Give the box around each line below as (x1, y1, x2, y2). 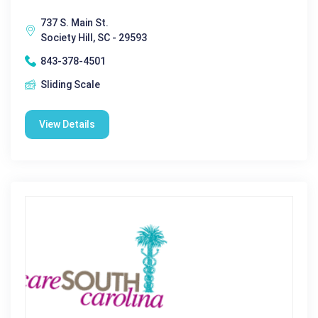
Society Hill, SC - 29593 (40, 31, 147, 43)
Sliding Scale (40, 78, 100, 90)
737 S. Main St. (40, 16, 109, 28)
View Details (39, 118, 95, 130)
